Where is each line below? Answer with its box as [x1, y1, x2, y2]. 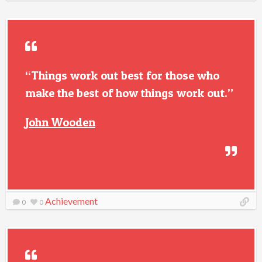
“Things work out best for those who [25, 68, 219, 82]
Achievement [45, 195, 98, 206]
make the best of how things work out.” [25, 86, 233, 100]
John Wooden [25, 115, 95, 129]
